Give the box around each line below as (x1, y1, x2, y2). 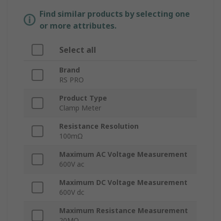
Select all (59, 44, 96, 56)
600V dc (59, 187, 84, 197)
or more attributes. (39, 20, 116, 32)
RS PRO (59, 75, 84, 85)
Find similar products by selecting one (39, 8, 190, 20)
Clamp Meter (59, 103, 101, 113)
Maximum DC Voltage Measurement (59, 178, 187, 187)
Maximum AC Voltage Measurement (59, 149, 187, 159)
